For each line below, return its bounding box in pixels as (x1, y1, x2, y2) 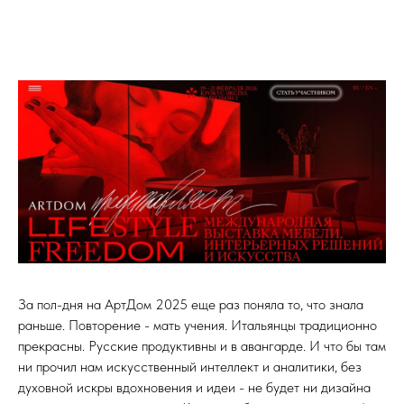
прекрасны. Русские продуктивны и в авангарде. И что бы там (18, 337, 386, 355)
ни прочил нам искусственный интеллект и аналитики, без (18, 358, 362, 376)
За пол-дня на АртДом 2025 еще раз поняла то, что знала (18, 296, 363, 314)
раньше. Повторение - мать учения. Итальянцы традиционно (18, 317, 377, 335)
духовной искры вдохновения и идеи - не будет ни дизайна (18, 379, 371, 397)
